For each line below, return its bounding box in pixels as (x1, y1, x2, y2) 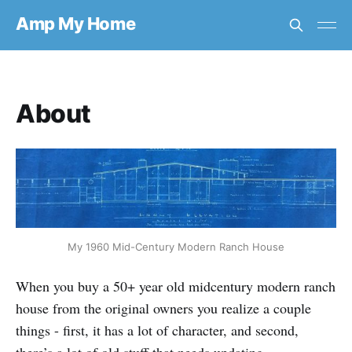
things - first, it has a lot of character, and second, (16, 321, 299, 340)
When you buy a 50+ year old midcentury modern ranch (16, 277, 335, 296)
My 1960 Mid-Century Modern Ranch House (68, 240, 284, 254)
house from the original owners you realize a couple (16, 299, 311, 318)
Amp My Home (16, 13, 136, 34)
